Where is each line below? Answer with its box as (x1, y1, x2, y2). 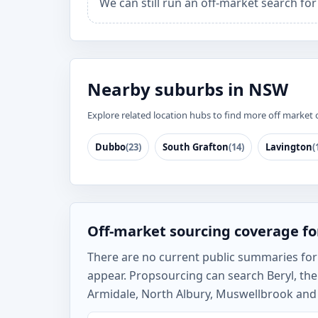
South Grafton (163, 141, 229, 153)
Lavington (265, 141, 312, 153)
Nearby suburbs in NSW (87, 77, 288, 101)
